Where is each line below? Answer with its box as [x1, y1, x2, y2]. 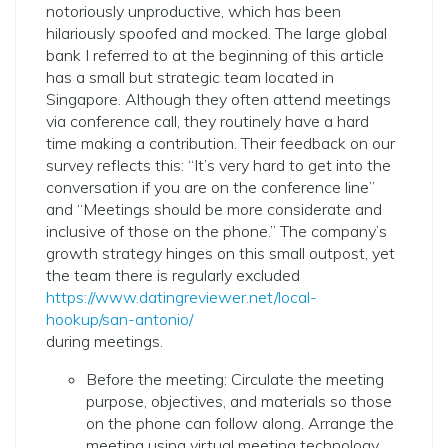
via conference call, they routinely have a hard [46, 111, 369, 131]
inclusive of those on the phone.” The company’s [46, 221, 387, 241]
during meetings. [46, 331, 163, 351]
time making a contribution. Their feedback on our [46, 133, 395, 153]
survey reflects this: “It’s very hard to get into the [46, 155, 391, 175]
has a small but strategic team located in [46, 67, 334, 87]
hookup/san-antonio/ [46, 309, 193, 329]
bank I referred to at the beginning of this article [46, 45, 384, 65]
